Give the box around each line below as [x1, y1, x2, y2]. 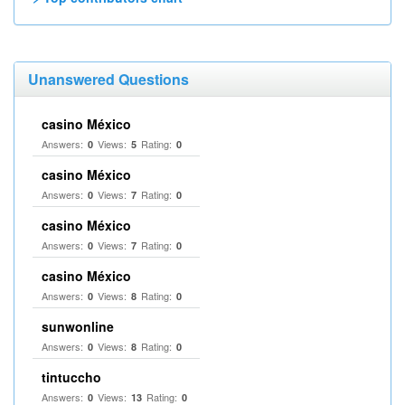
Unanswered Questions [28, 69, 189, 89]
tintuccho [42, 368, 101, 386]
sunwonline [42, 317, 114, 335]
